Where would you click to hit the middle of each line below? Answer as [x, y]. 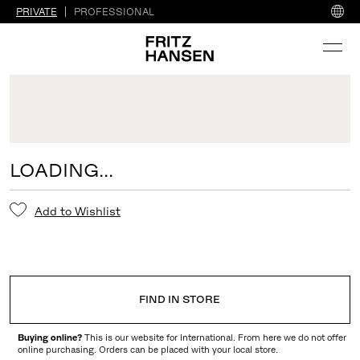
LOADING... [61, 170]
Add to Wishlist [77, 211]
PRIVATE [37, 11]
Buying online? [51, 337]
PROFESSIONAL [114, 11]
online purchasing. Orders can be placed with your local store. [147, 349]
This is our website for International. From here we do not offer [215, 337]
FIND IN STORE [180, 299]
